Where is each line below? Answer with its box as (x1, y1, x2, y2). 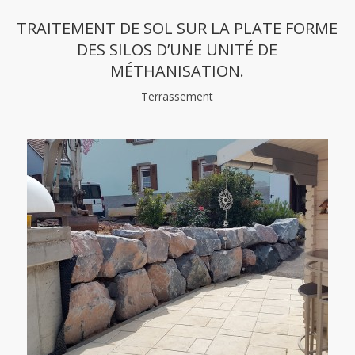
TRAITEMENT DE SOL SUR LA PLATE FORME (17, 17, 338, 39)
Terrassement (141, 89, 214, 104)
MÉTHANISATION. (110, 60, 245, 82)
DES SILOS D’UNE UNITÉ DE (77, 39, 278, 60)
